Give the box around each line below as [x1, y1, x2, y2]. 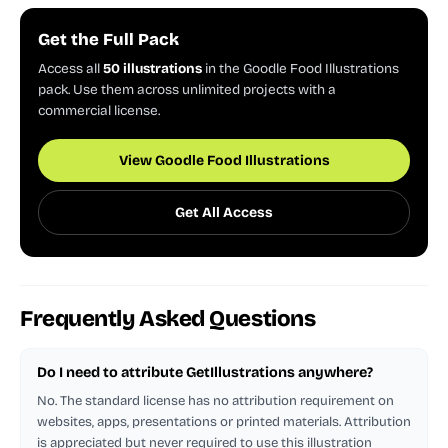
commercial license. [38, 101, 160, 119]
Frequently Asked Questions [20, 304, 316, 332]
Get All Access [175, 203, 273, 221]
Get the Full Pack [38, 28, 179, 50]
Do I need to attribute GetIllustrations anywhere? [37, 363, 373, 381]
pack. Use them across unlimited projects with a [38, 80, 336, 98]
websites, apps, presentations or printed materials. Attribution [37, 413, 411, 430]
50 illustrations [103, 59, 202, 77]
